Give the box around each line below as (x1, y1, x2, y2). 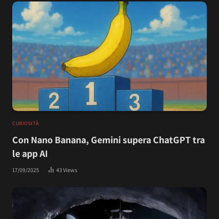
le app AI (12, 147, 48, 160)
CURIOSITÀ (12, 119, 39, 127)
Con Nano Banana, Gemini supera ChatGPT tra (12, 133, 205, 146)
